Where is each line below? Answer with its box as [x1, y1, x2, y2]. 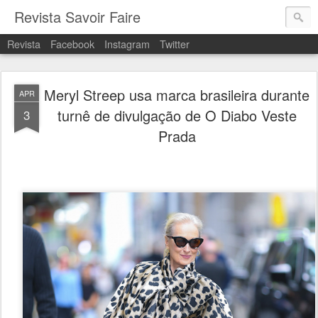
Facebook [50, 36, 94, 51]
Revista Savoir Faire [14, 6, 141, 27]
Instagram [104, 36, 150, 51]
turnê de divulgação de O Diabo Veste [57, 105, 297, 126]
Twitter [160, 36, 190, 51]
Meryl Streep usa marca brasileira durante [44, 84, 309, 105]
